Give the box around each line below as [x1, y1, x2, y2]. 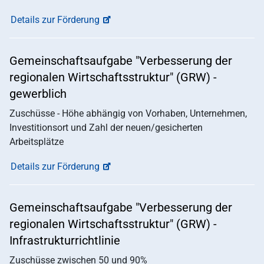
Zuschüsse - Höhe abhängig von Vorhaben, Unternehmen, [9, 108, 247, 120]
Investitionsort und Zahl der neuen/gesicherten [9, 122, 203, 134]
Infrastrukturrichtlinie [9, 233, 120, 248]
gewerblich [9, 87, 67, 101]
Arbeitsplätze [9, 136, 64, 148]
